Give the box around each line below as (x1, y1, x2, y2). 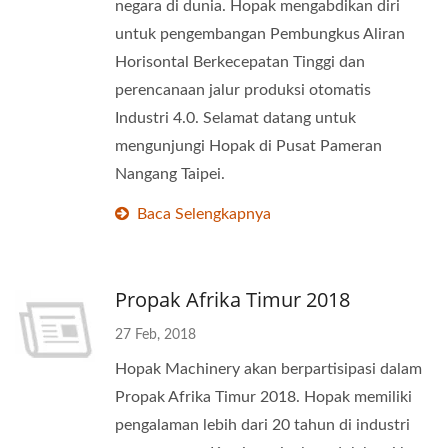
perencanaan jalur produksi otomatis (115, 82, 371, 98)
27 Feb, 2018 (115, 328, 196, 342)
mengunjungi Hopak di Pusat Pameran (115, 138, 382, 154)
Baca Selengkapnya (137, 206, 271, 222)
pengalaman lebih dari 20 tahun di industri (115, 417, 410, 433)
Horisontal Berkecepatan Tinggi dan (115, 54, 365, 70)
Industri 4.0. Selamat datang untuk (115, 110, 356, 126)
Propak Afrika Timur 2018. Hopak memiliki (115, 389, 412, 405)
